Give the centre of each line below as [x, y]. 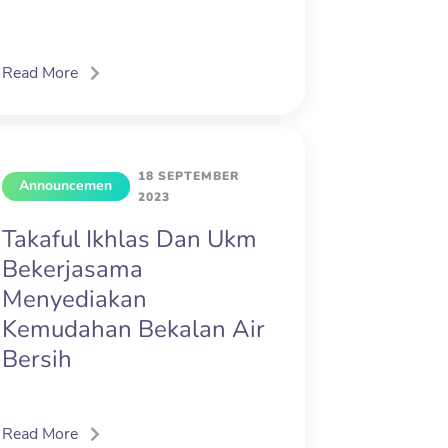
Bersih [37, 359]
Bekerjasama [73, 269]
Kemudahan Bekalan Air [134, 329]
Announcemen [66, 185]
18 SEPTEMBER [188, 176]
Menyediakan [75, 299]
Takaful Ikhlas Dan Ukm [130, 239]
